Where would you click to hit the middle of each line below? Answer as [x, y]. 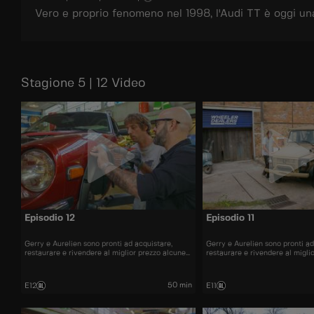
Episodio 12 [50, 219]
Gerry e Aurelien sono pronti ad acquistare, [98, 244]
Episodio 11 [230, 219]
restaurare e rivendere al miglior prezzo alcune [105, 253]
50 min [179, 285]
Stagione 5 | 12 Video [83, 84]
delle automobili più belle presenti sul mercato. [105, 262]
